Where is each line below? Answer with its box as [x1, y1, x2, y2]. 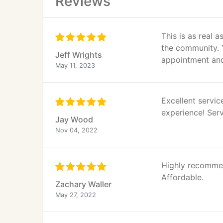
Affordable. [161, 172, 204, 182]
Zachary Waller [55, 179, 111, 189]
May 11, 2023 [55, 62, 95, 69]
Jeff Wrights [55, 50, 102, 60]
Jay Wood [55, 114, 93, 124]
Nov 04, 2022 [55, 126, 98, 134]
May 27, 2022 [55, 191, 96, 199]
